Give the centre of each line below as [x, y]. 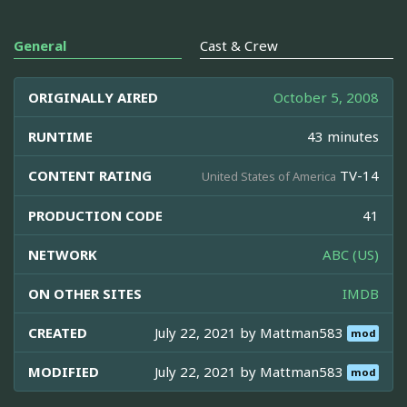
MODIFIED [64, 371]
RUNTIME [60, 136]
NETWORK [63, 254]
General [40, 45]
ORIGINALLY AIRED [93, 97]
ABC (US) [351, 254]
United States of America [269, 176]
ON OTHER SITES [85, 293]
